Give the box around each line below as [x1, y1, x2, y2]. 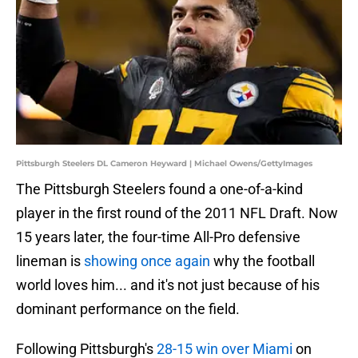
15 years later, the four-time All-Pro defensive [16, 229, 300, 246]
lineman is [16, 253, 84, 270]
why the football [210, 253, 315, 270]
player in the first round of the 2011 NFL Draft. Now [16, 205, 338, 222]
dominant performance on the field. [16, 300, 240, 318]
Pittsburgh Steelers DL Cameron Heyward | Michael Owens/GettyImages [16, 158, 312, 169]
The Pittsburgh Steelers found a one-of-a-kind [16, 181, 303, 198]
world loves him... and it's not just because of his [16, 276, 320, 294]
